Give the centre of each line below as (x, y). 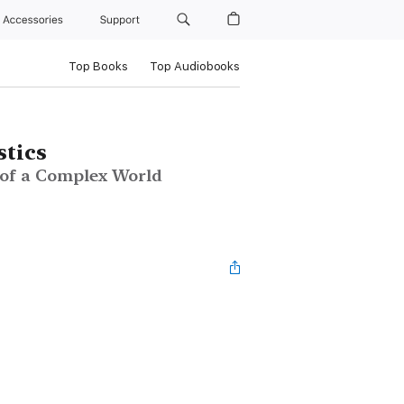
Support (122, 20)
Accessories (36, 20)
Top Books (98, 66)
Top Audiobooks (194, 66)
